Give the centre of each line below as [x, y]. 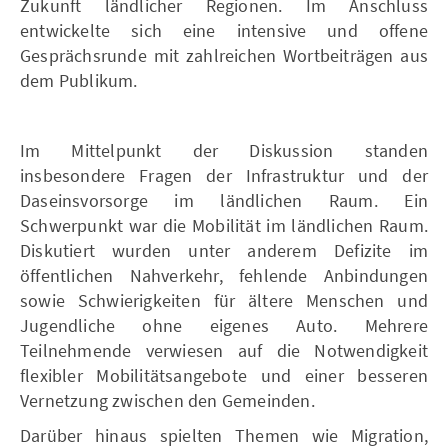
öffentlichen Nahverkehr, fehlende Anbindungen [224, 275]
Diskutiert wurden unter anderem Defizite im [224, 250]
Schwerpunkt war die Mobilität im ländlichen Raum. [224, 225]
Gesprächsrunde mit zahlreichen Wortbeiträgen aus [224, 55]
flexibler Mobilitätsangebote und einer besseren [224, 375]
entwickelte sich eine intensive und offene [224, 30]
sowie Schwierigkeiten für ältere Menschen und [224, 300]
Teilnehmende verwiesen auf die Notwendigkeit [224, 350]
